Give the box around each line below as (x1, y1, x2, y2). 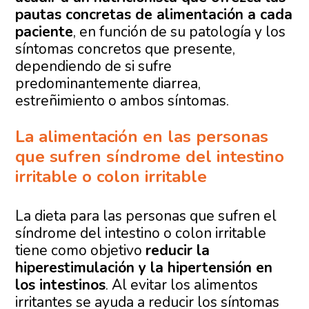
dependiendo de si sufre (15, 57, 172, 77)
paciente (15, 22, 74, 42)
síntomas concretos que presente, (15, 39, 236, 59)
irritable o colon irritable (15, 166, 208, 188)
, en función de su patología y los (73, 22, 286, 42)
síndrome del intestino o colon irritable (15, 223, 267, 243)
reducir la (146, 241, 210, 261)
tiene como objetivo (15, 241, 146, 261)
